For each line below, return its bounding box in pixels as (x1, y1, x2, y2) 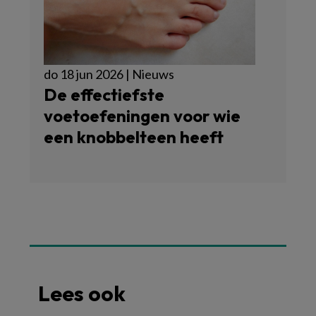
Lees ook (38, 280, 126, 307)
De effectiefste (44, 84, 164, 105)
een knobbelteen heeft (44, 126, 224, 147)
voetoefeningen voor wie (44, 105, 241, 126)
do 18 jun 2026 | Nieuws (44, 66, 174, 82)
